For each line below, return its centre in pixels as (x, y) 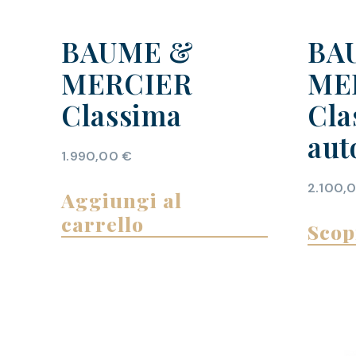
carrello (103, 224)
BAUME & (128, 52)
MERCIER (127, 83)
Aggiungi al (122, 200)
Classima (122, 115)
